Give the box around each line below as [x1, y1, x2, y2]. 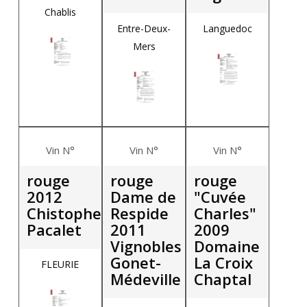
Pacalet [26, 219, 82, 240]
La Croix [194, 251, 254, 273]
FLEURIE [41, 257, 79, 271]
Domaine [194, 235, 260, 256]
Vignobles [110, 235, 182, 256]
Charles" [194, 202, 257, 223]
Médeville [110, 268, 182, 289]
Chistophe [26, 202, 101, 223]
